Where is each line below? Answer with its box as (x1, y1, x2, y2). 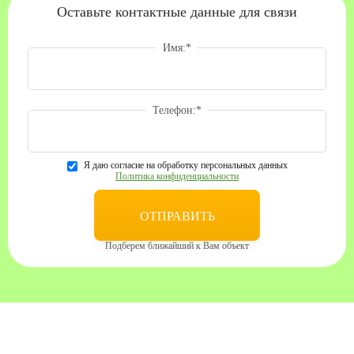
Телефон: (153, 104, 196, 116)
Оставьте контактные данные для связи (57, 3, 297, 20)
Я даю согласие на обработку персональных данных (83, 159, 288, 171)
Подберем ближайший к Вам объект (105, 239, 249, 251)
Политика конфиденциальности (115, 170, 239, 182)
